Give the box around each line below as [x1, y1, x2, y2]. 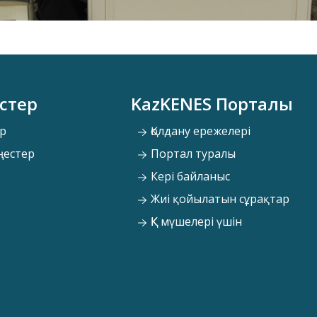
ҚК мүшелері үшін [147, 214, 242, 230]
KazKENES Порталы [130, 92, 293, 116]
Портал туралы [147, 146, 236, 162]
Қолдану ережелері [147, 123, 250, 139]
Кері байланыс [147, 168, 230, 185]
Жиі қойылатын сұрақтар [147, 191, 289, 207]
